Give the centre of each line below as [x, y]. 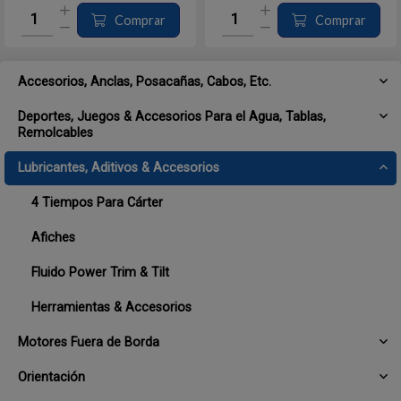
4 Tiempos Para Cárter [97, 203]
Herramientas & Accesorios [111, 307]
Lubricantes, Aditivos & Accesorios [119, 168]
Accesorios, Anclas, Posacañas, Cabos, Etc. [145, 82]
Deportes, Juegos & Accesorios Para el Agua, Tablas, [172, 117]
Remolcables [55, 133]
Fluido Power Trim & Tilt [100, 273]
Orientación [51, 377]
